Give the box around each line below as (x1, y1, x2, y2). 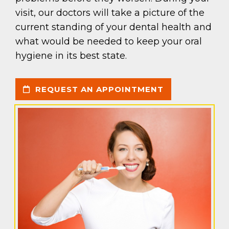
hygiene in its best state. (15, 50, 127, 61)
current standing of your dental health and (15, 21, 212, 33)
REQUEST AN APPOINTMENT (33, 84, 164, 94)
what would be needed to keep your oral (15, 35, 202, 47)
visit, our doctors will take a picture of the (15, 7, 204, 18)
